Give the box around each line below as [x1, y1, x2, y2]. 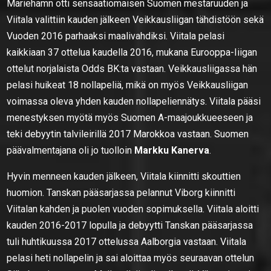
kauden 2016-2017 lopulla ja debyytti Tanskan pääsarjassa [7, 219, 253, 231]
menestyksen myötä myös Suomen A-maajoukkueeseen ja [7, 111, 253, 123]
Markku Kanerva [134, 144, 210, 156]
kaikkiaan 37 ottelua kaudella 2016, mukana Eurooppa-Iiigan [7, 46, 258, 58]
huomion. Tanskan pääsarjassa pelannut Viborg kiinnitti [7, 186, 236, 198]
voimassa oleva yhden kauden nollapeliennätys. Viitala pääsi [7, 95, 261, 107]
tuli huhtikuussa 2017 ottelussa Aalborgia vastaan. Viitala [7, 235, 247, 247]
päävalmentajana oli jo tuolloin [7, 144, 135, 156]
